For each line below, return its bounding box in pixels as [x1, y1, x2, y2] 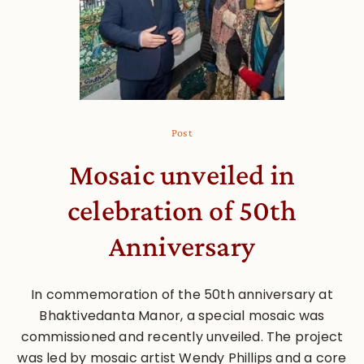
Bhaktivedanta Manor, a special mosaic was [39, 305, 325, 325]
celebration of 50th [67, 193, 297, 227]
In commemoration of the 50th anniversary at [31, 284, 333, 304]
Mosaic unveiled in [68, 158, 296, 191]
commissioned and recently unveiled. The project [20, 327, 344, 346]
